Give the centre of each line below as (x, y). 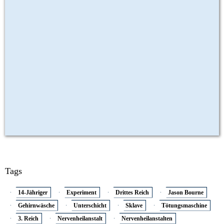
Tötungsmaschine (184, 205)
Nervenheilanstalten (147, 218)
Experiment (81, 192)
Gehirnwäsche (36, 205)
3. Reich (28, 218)
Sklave (134, 205)
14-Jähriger (33, 192)
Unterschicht (90, 205)
